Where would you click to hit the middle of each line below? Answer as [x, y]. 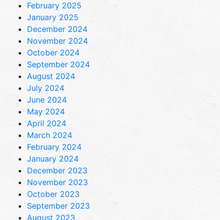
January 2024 [53, 158]
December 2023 [57, 170]
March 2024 [50, 135]
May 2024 [46, 111]
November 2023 [57, 182]
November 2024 [57, 41]
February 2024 [54, 147]
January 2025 [53, 17]
